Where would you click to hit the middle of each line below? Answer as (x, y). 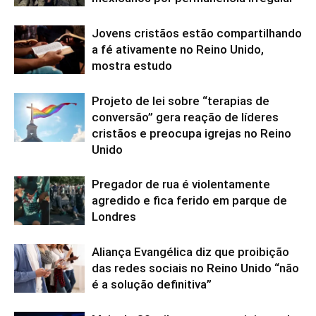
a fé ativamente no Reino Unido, (178, 49)
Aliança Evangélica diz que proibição (190, 251)
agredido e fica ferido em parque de (189, 200)
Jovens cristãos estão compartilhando (197, 33)
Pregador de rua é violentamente (181, 184)
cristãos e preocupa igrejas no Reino (192, 133)
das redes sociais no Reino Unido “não (195, 268)
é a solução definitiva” (152, 284)
